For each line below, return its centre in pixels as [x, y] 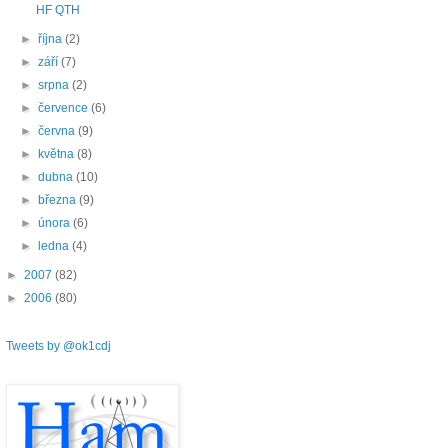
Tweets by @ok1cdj [58, 346]
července [65, 108]
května [58, 154]
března [59, 200]
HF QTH [57, 10]
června [58, 131]
